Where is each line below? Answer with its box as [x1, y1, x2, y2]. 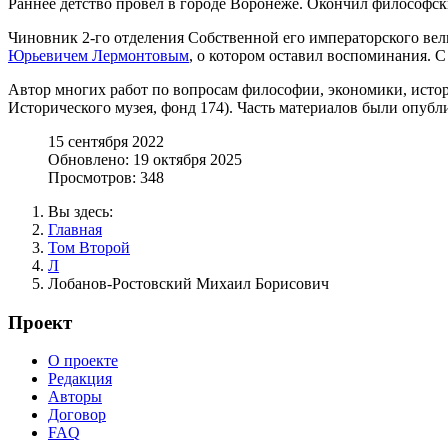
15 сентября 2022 [48, 132, 164, 150]
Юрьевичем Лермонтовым [8, 46, 189, 64]
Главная [48, 220, 102, 238]
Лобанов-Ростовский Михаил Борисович [48, 274, 329, 292]
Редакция [48, 370, 112, 388]
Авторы [48, 388, 102, 406]
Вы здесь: [48, 202, 121, 220]
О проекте [48, 352, 118, 370]
